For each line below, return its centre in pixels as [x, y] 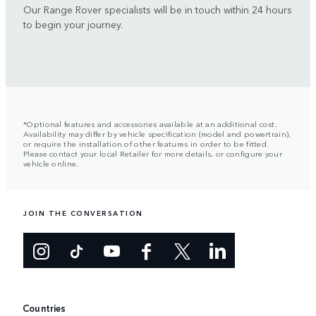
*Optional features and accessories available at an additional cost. [151, 124]
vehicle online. [51, 163]
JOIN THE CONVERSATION [83, 213]
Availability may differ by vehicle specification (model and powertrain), [157, 134]
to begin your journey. [73, 24]
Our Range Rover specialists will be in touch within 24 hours [158, 10]
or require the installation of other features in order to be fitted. [146, 144]
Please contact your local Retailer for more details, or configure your [153, 153]
